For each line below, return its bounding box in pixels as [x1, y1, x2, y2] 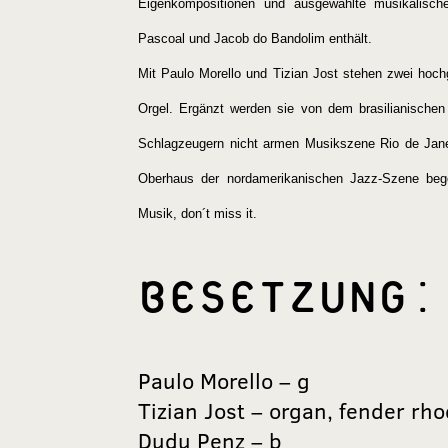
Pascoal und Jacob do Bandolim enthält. [138, 31, 372, 46]
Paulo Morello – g [138, 365, 310, 395]
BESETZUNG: [138, 268, 438, 325]
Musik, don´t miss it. [138, 206, 257, 221]
